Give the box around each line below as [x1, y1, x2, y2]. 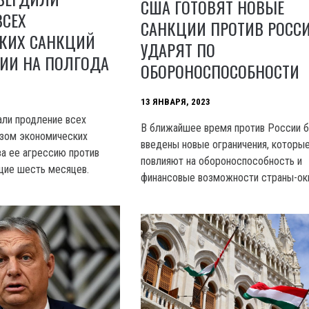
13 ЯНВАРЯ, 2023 [141, 96, 211, 107]
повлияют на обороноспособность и [141, 154, 303, 168]
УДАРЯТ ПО [141, 37, 216, 62]
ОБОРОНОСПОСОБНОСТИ [141, 58, 300, 83]
